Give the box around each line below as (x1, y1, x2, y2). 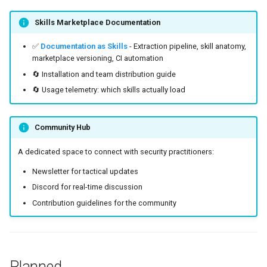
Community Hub (34, 123, 91, 132)
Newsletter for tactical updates (32, 166, 138, 176)
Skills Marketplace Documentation (34, 17, 160, 27)
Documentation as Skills (40, 42, 128, 51)
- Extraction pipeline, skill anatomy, (127, 42, 246, 51)
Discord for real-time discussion (32, 182, 142, 192)
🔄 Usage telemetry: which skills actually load (32, 85, 185, 95)
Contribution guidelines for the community (32, 198, 176, 207)
